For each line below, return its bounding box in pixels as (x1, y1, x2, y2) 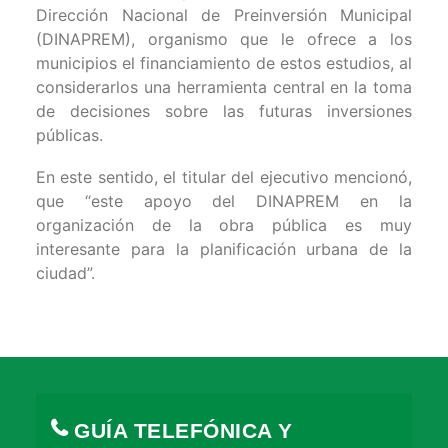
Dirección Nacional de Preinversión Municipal (36, 4, 412, 25)
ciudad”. (36, 262, 95, 283)
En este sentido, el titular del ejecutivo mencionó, (36, 166, 412, 187)
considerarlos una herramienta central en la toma (36, 76, 412, 97)
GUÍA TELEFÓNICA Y (67, 419, 293, 442)
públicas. (36, 124, 103, 145)
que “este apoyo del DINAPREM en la (36, 190, 412, 211)
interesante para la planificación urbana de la (36, 238, 412, 259)
